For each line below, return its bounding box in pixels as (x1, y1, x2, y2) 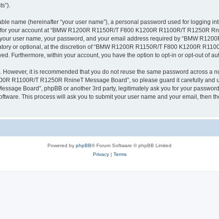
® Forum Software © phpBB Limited (91, 142, 172, 148)
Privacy (92, 151, 109, 157)
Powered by (47, 142, 76, 148)
